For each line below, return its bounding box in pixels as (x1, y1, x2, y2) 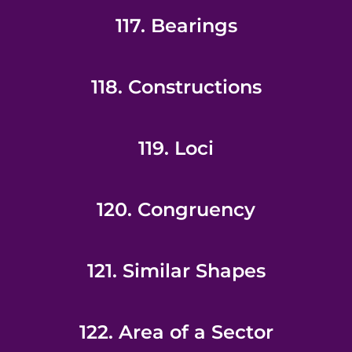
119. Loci (138, 137, 214, 159)
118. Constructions (90, 75, 262, 98)
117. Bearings (115, 14, 237, 37)
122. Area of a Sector (79, 321, 273, 343)
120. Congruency (97, 198, 255, 221)
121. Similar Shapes (86, 259, 266, 282)
